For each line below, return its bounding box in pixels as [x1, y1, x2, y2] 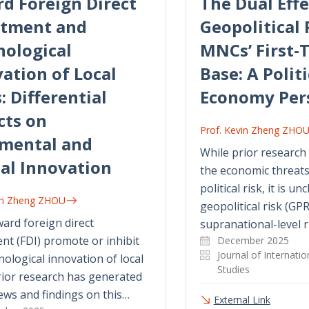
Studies [217, 262, 250, 276]
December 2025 [217, 233, 289, 247]
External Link [213, 292, 270, 306]
